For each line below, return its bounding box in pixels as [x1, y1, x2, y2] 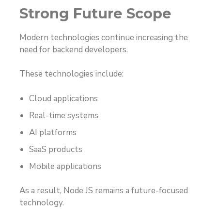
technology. [19, 197, 64, 209]
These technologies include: [19, 68, 124, 80]
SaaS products [29, 143, 82, 155]
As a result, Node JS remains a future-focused [19, 185, 188, 197]
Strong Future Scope [19, 4, 171, 22]
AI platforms [29, 126, 77, 138]
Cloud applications [29, 93, 98, 104]
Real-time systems [29, 109, 98, 121]
